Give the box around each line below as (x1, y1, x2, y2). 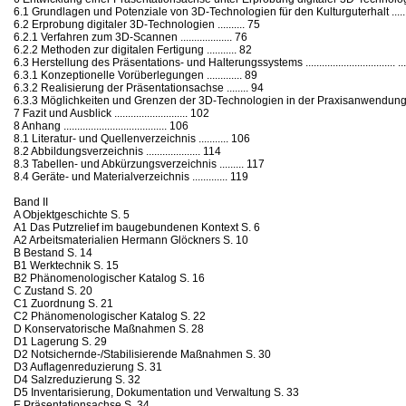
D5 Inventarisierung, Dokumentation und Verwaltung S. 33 (14, 385, 299, 399)
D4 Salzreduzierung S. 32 (14, 372, 140, 386)
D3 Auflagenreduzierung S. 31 (14, 360, 162, 373)
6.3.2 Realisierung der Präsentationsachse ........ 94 (14, 81, 264, 94)
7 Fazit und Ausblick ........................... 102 (14, 106, 209, 120)
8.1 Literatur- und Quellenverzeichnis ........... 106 (14, 131, 250, 145)
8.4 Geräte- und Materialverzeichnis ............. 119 (14, 169, 248, 183)
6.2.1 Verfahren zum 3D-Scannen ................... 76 (14, 30, 247, 43)
